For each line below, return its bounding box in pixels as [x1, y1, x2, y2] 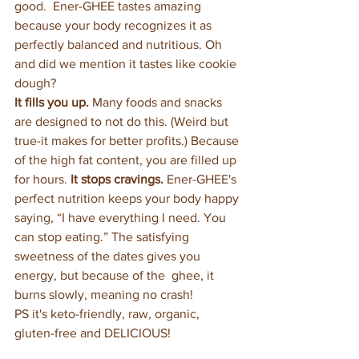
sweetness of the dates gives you [14, 248, 204, 263]
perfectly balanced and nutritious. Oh [14, 37, 225, 51]
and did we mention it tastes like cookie [14, 56, 240, 71]
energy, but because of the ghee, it [14, 268, 217, 282]
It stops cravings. [71, 171, 163, 186]
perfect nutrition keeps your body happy [14, 191, 242, 205]
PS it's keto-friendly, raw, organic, [14, 306, 203, 321]
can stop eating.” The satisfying [14, 229, 192, 244]
